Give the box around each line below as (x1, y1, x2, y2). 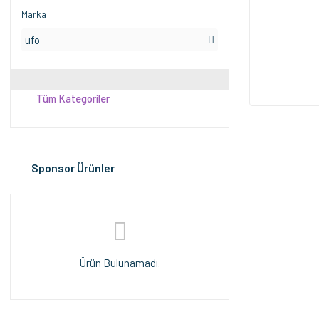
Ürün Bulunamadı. (79, 256, 160, 269)
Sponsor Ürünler (31, 161, 115, 174)
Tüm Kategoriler (36, 92, 110, 105)
